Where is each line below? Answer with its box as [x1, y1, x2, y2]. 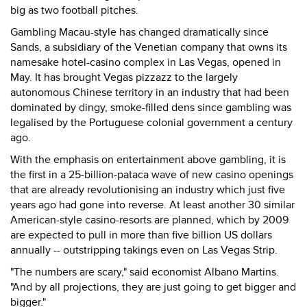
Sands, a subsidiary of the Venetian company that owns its [10, 40, 287, 54]
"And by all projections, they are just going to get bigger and [10, 280, 296, 294]
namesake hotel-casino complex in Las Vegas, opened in [10, 56, 281, 69]
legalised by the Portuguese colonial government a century [10, 116, 293, 130]
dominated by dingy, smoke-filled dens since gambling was [10, 101, 291, 114]
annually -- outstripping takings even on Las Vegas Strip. [10, 243, 278, 257]
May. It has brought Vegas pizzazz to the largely [10, 71, 238, 84]
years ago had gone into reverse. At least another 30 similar [10, 198, 295, 212]
